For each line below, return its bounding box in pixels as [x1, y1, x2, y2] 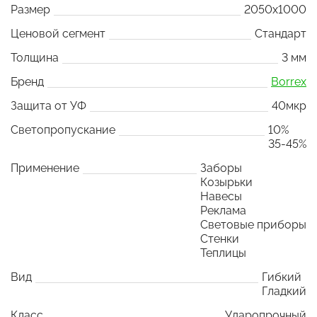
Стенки [200, 231, 239, 246]
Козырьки [200, 175, 253, 189]
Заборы [200, 161, 242, 175]
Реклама [200, 203, 246, 217]
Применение [11, 161, 79, 175]
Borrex [271, 74, 306, 88]
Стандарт [255, 26, 306, 40]
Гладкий [262, 284, 306, 298]
